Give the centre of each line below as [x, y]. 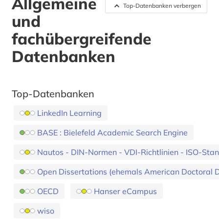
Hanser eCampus [125, 191]
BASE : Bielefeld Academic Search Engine [112, 133]
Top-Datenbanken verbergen [162, 6]
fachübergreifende [82, 39]
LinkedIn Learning [69, 113]
